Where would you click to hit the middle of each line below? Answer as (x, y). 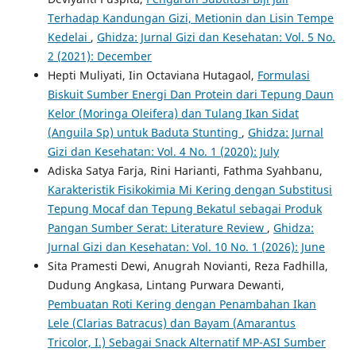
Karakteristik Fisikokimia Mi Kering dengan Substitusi (190, 190)
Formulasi (283, 75)
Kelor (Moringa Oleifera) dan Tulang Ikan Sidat (173, 114)
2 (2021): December (99, 56)
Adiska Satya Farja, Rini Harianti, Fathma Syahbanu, (185, 171)
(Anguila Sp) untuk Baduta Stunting (144, 133)
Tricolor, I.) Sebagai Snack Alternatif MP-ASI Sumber (186, 342)
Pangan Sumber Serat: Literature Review (157, 228)
